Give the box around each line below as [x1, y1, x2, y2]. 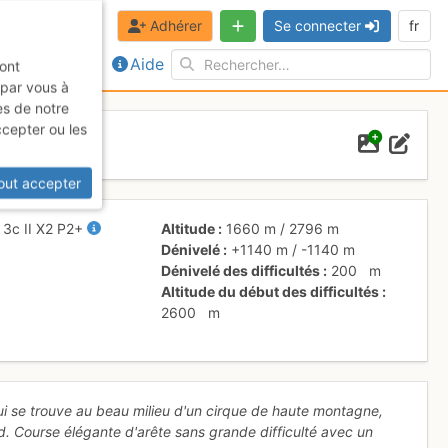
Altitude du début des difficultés [161, 282, 380, 300]
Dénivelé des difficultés [161, 261, 321, 279]
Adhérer [149, 17, 202, 35]
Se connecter [274, 17, 361, 35]
